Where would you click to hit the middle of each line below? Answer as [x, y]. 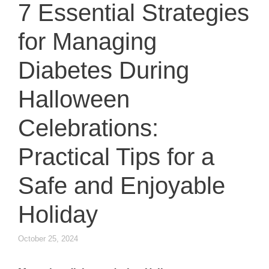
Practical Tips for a [116, 157]
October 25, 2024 [48, 238]
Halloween [74, 99]
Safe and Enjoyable [122, 186]
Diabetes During [104, 71]
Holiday [58, 215]
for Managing [87, 42]
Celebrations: [88, 128]
